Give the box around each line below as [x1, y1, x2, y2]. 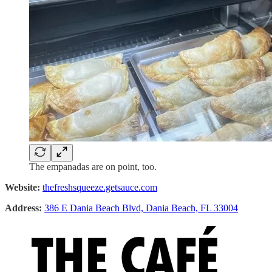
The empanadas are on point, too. [29, 161, 157, 172]
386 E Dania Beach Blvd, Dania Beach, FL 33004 [44, 203, 238, 214]
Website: [5, 182, 40, 193]
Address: [5, 203, 42, 214]
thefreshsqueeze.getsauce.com [42, 182, 157, 193]
